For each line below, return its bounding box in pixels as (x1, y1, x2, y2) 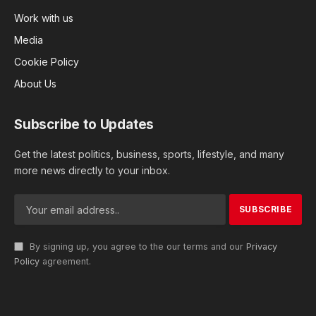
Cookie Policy (14, 56, 79, 68)
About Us (14, 78, 56, 90)
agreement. (39, 256, 91, 267)
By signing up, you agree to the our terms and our (27, 241, 246, 253)
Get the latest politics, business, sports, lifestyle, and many (14, 148, 284, 161)
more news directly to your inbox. (14, 164, 170, 177)
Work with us (14, 12, 73, 25)
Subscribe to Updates (14, 116, 154, 133)
